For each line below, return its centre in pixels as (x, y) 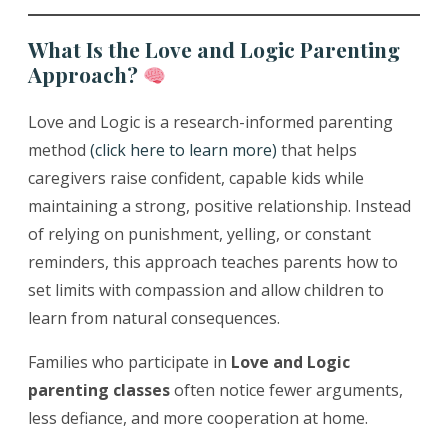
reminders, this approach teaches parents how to (213, 262)
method (59, 150)
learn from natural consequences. (154, 318)
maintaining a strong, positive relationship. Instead (219, 206)
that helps (317, 150)
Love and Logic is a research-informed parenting (210, 122)
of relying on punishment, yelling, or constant (199, 234)
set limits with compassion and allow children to (206, 290)
